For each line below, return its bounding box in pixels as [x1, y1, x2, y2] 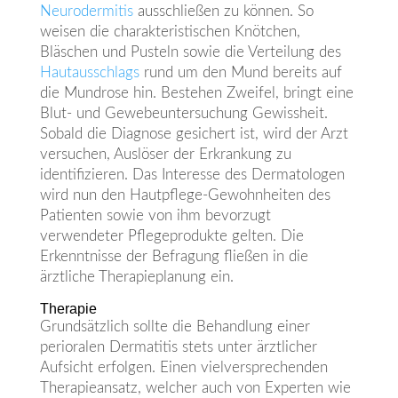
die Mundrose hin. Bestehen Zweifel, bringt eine [39, 85, 354, 101]
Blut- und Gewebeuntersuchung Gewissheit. [39, 106, 328, 122]
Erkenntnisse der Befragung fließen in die [39, 249, 308, 265]
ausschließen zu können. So [132, 4, 314, 20]
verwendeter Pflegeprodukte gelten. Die [39, 228, 304, 244]
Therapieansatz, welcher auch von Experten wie [39, 380, 351, 396]
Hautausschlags [39, 65, 139, 81]
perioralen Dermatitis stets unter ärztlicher [39, 339, 317, 355]
